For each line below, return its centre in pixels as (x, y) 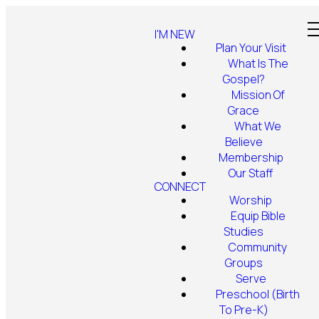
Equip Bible (258, 216)
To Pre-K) (244, 310)
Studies (244, 231)
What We (258, 126)
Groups (244, 263)
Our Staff (251, 173)
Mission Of (258, 95)
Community (258, 247)
